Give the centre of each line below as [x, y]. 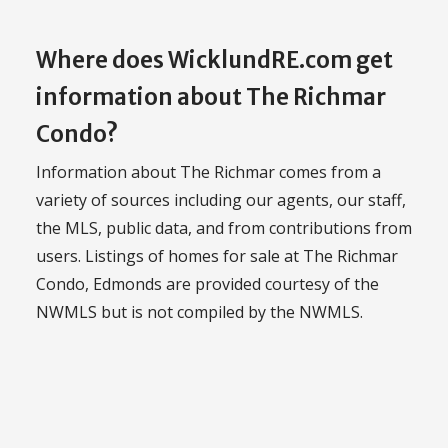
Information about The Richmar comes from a [208, 172]
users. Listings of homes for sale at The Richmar [217, 256]
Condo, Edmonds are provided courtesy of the [207, 284]
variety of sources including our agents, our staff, [221, 200]
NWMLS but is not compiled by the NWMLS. [199, 312]
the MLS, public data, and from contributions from [224, 228]
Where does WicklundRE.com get [214, 59]
